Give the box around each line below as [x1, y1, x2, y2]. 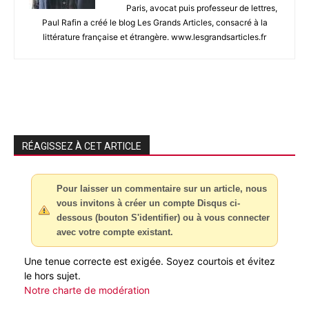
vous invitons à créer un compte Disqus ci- [57, 197, 240, 208]
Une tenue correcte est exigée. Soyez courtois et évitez [24, 255, 275, 267]
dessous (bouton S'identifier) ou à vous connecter [57, 212, 270, 223]
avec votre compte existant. [57, 226, 173, 237]
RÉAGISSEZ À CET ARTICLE [22, 140, 141, 152]
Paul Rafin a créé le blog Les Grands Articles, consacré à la [41, 17, 268, 28]
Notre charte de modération [24, 283, 150, 296]
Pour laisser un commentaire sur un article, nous [57, 183, 267, 194]
